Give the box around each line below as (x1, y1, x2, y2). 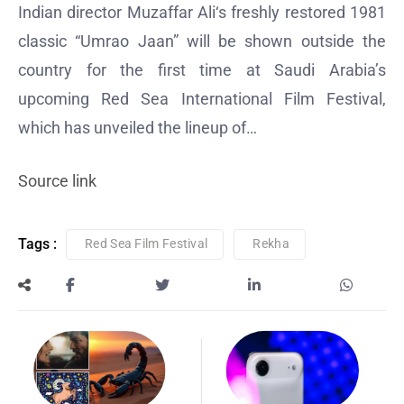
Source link (18, 171, 96, 191)
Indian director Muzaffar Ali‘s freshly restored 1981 (18, 3, 386, 23)
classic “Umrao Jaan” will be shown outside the (18, 32, 386, 51)
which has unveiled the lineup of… (18, 118, 257, 138)
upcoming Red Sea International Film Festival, (18, 89, 386, 109)
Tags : (18, 235, 57, 253)
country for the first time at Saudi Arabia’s (18, 60, 386, 80)
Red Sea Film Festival (85, 236, 208, 252)
